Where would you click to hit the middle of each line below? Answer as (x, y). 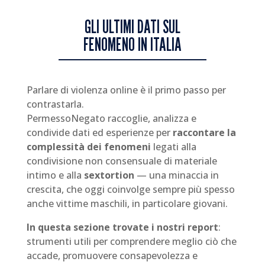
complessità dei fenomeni (88, 147)
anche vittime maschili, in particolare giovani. (127, 203)
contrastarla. (56, 104)
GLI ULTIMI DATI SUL (132, 27)
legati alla (173, 147)
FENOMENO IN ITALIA (132, 44)
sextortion (109, 175)
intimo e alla (55, 175)
